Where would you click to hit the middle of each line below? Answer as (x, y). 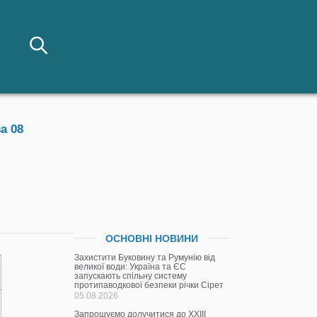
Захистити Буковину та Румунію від (145, 257)
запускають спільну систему (131, 276)
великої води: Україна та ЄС (131, 266)
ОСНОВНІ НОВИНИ (152, 238)
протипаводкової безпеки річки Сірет (149, 285)
